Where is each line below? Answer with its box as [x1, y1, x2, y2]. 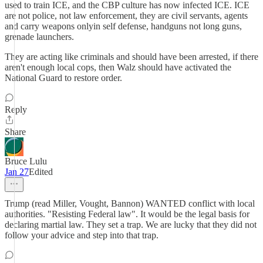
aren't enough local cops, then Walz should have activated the [5, 62, 231, 72]
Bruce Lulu [5, 156, 47, 166]
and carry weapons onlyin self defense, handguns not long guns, [5, 21, 242, 31]
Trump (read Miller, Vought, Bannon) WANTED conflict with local [5, 198, 255, 208]
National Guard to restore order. [5, 73, 122, 83]
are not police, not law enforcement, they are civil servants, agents [5, 11, 248, 21]
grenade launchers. [5, 32, 74, 42]
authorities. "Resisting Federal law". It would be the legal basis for [5, 209, 249, 219]
